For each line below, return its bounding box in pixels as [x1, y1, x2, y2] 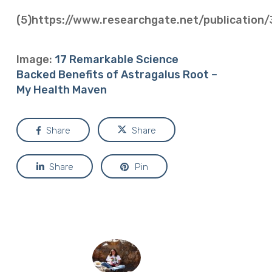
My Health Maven [16, 83, 107, 97]
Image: [16, 52, 55, 66]
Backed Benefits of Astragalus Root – [16, 67, 217, 81]
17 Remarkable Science [54, 52, 178, 66]
